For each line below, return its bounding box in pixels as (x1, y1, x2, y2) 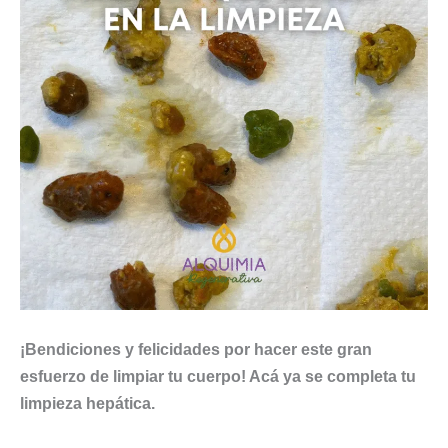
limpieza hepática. (20, 394, 155, 413)
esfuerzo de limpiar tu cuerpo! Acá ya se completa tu (20, 367, 416, 386)
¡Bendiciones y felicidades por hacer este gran (20, 340, 372, 359)
